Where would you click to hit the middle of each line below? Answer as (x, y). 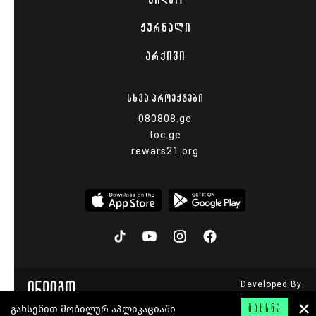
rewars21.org (165, 151)
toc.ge (165, 135)
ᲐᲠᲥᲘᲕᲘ (165, 56)
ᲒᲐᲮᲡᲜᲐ (265, 309)
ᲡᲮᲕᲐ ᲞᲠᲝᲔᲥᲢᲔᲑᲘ (165, 98)
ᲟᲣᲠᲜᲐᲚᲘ (165, 28)
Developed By (271, 285)
